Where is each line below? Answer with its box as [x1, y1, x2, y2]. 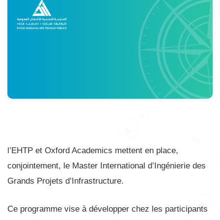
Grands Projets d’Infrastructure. [7, 176, 124, 186]
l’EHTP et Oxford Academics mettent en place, [7, 146, 178, 156]
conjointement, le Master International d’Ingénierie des [7, 161, 206, 171]
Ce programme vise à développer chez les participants [7, 204, 208, 214]
